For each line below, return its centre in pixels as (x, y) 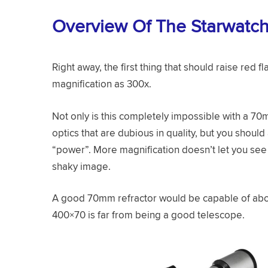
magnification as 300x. (102, 84)
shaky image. (83, 166)
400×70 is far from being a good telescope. (148, 215)
